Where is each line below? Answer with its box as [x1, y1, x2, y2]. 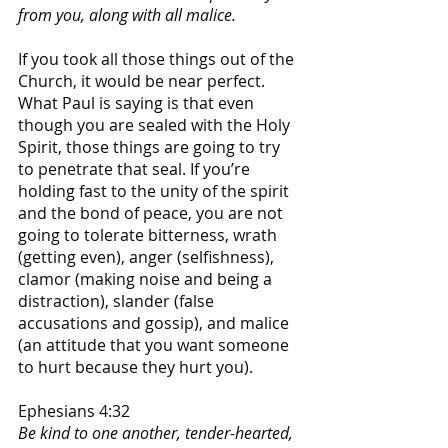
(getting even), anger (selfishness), [18, 245, 278, 268]
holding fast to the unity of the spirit [18, 179, 293, 202]
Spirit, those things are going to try [18, 135, 284, 158]
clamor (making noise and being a [18, 267, 276, 290]
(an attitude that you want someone [18, 333, 293, 356]
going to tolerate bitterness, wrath [18, 223, 281, 246]
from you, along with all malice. [18, 3, 236, 26]
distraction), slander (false [18, 289, 218, 312]
